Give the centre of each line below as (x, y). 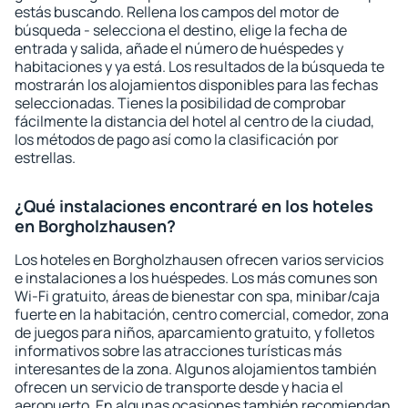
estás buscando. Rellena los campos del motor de (177, 12)
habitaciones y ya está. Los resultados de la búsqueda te (199, 66)
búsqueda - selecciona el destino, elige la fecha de (181, 30)
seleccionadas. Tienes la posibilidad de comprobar (180, 103)
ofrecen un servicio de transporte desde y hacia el (179, 387)
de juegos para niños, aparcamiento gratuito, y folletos (194, 332)
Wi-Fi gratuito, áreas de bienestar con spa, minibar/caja (197, 296)
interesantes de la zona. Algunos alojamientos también (196, 369)
